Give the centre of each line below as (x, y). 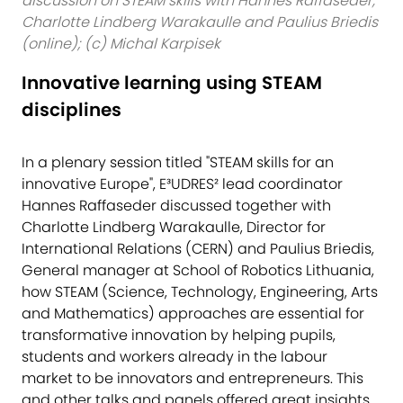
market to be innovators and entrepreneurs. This (193, 378)
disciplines (72, 109)
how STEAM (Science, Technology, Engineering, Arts (200, 291)
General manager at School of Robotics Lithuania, (198, 270)
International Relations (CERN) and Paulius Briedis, (198, 248)
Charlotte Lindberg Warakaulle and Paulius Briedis (200, 22)
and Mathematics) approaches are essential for (193, 313)
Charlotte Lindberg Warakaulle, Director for (174, 227)
